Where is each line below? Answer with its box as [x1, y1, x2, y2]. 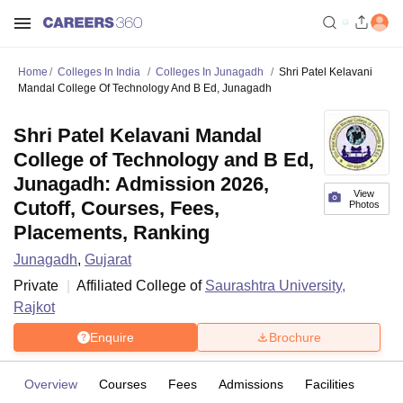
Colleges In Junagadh [156, 66, 264, 78]
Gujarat [85, 252, 131, 267]
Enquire [89, 329, 134, 345]
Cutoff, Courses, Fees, [13, 197, 219, 219]
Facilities [305, 377, 354, 391]
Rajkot [13, 300, 55, 315]
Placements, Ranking [13, 221, 210, 244]
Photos [348, 199, 380, 210]
